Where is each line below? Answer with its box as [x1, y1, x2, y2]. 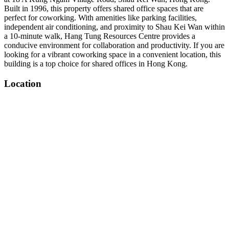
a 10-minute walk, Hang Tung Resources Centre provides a [4, 32, 195, 40]
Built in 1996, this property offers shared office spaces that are [4, 4, 203, 13]
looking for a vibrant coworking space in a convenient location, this [4, 50, 221, 59]
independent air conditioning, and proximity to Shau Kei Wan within [4, 22, 225, 31]
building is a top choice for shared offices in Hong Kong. [4, 59, 188, 68]
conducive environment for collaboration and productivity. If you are [4, 41, 224, 50]
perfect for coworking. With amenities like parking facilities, [4, 13, 197, 22]
